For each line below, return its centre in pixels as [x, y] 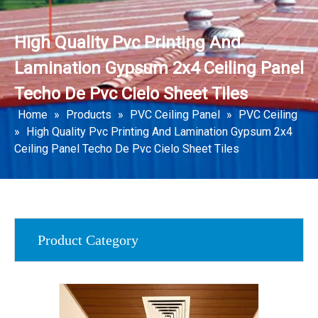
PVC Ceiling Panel [175, 115]
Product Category [88, 240]
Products [89, 115]
